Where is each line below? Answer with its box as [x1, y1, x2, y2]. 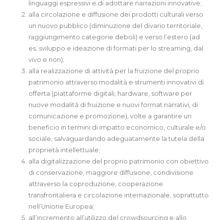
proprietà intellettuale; [28, 146, 101, 154]
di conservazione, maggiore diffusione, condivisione [28, 168, 194, 176]
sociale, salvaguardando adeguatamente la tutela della [28, 135, 205, 142]
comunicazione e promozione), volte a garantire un [28, 112, 192, 120]
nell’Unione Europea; [28, 202, 95, 210]
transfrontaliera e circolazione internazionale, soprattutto [28, 191, 209, 199]
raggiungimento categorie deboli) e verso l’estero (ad [28, 33, 200, 41]
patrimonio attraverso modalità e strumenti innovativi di [28, 78, 204, 86]
